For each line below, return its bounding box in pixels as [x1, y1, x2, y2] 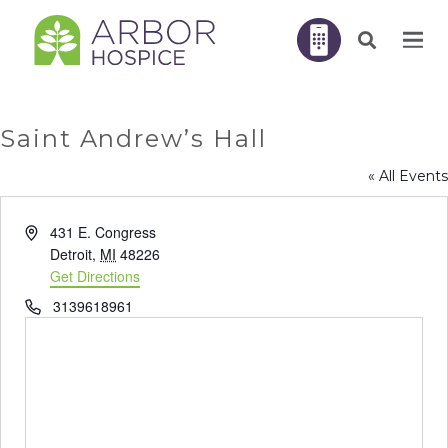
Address [24, 221, 76, 241]
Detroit [50, 244, 93, 264]
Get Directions [50, 266, 141, 286]
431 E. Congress [50, 222, 157, 242]
